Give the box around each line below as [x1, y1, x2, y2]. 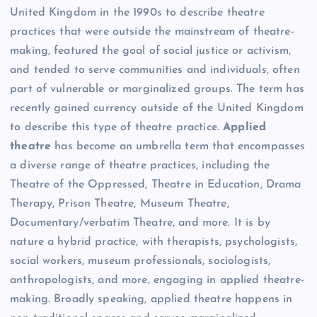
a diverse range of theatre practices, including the [10, 159, 270, 171]
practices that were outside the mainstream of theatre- [10, 25, 294, 38]
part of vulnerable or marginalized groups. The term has [10, 83, 304, 95]
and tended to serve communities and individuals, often [10, 64, 300, 76]
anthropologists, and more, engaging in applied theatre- [10, 274, 304, 286]
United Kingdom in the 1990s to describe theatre [10, 6, 265, 18]
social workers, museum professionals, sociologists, [10, 255, 271, 267]
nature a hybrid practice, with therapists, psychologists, [10, 236, 298, 248]
